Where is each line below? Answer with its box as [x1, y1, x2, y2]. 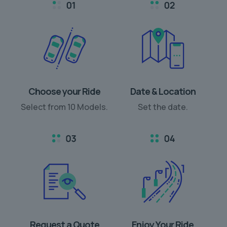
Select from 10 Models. [21, 101, 108, 112]
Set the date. [137, 101, 188, 112]
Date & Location [130, 85, 196, 97]
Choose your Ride [28, 85, 100, 97]
